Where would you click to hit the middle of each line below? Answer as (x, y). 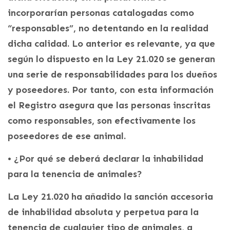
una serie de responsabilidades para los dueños (112, 75)
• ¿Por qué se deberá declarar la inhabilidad (106, 159)
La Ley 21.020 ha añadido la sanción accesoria (110, 197)
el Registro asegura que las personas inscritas (109, 106)
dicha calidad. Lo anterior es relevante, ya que (111, 44)
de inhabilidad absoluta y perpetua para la (103, 212)
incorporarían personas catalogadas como (101, 13)
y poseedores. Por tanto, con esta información (111, 90)
